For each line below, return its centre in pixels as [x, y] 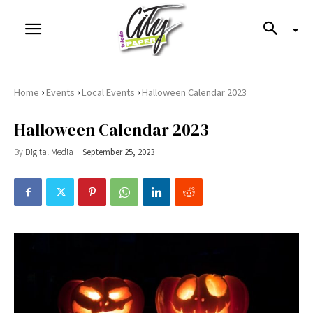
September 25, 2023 [118, 152]
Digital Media [49, 152]
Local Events [108, 92]
